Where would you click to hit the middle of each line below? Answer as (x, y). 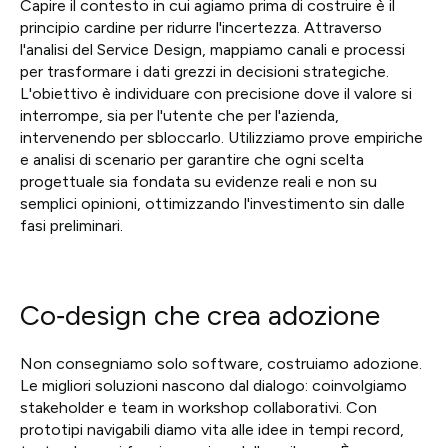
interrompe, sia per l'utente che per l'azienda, (179, 116)
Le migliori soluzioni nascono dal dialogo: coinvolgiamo (213, 386)
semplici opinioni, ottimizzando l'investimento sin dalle (212, 204)
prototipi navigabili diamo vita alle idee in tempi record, (212, 430)
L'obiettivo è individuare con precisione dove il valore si (216, 94)
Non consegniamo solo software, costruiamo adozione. (221, 364)
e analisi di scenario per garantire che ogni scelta (192, 160)
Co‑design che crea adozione (200, 315)
